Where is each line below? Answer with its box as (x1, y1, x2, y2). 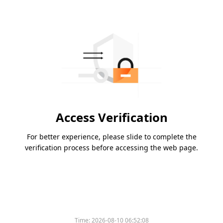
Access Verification (55, 109, 168, 126)
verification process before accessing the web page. (25, 143, 198, 153)
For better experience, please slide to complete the (26, 132, 197, 142)
